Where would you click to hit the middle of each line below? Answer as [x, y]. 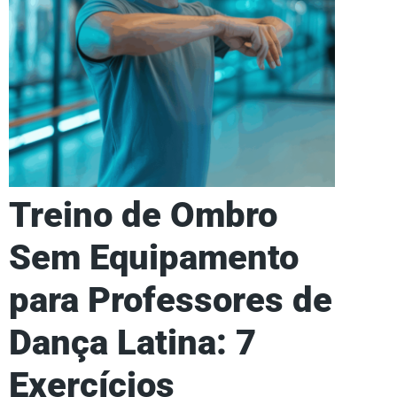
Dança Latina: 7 [132, 342]
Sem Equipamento [154, 257]
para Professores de [171, 300]
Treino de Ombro [143, 214]
